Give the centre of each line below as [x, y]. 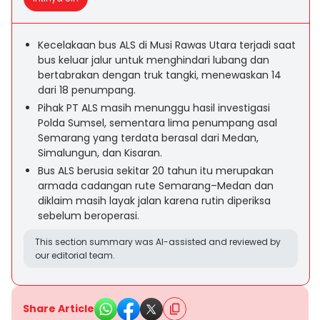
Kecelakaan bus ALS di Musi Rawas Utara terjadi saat [167, 45]
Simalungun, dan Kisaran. [100, 153]
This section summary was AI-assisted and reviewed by [158, 242]
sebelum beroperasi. [89, 216]
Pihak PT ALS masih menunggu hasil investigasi [154, 108]
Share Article [59, 309]
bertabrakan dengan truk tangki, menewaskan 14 [160, 75]
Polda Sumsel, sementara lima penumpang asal [157, 123]
